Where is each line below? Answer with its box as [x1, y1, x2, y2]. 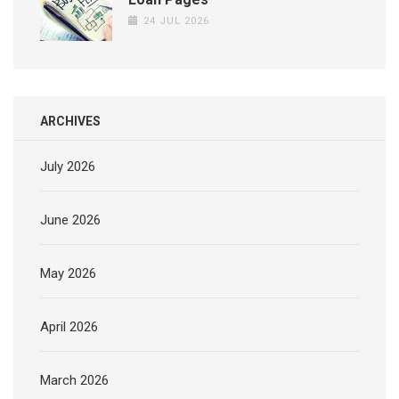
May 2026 [40, 265, 96, 282]
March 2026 [40, 372, 109, 389]
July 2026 [40, 159, 95, 175]
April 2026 [40, 319, 98, 336]
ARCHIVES [40, 114, 101, 129]
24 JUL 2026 [142, 15, 209, 28]
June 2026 [40, 212, 101, 229]
